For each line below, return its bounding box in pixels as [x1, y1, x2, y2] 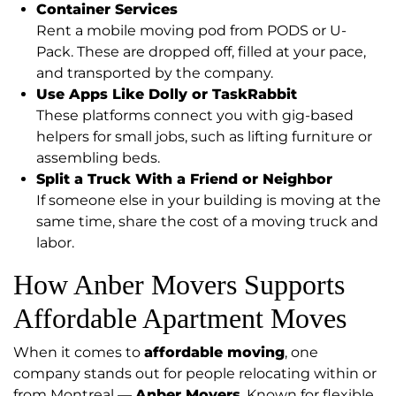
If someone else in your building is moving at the [36, 192, 381, 209]
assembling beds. [36, 149, 160, 167]
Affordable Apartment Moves [13, 302, 346, 335]
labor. [36, 234, 74, 252]
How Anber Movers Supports [13, 269, 345, 301]
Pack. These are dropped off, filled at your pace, [36, 43, 366, 61]
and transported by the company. [36, 65, 273, 82]
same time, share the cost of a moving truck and [36, 213, 378, 231]
